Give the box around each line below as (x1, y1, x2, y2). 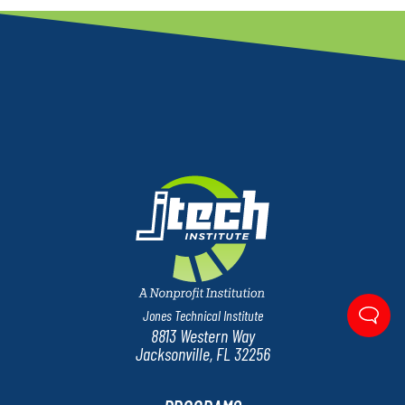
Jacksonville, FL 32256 (135, 342, 270, 364)
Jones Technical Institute (142, 306, 263, 324)
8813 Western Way (150, 324, 255, 346)
